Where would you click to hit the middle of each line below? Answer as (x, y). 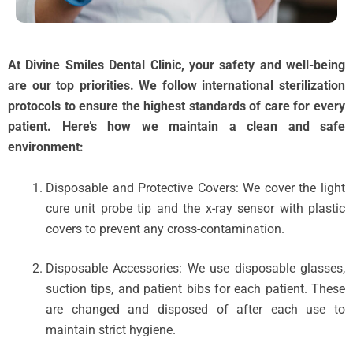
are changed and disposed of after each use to (195, 310)
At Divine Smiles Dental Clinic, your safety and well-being (176, 65)
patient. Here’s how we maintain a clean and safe (176, 127)
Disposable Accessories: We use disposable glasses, (195, 269)
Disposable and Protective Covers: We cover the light (195, 188)
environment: (46, 147)
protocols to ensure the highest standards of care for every (176, 106)
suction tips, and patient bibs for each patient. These (195, 289)
